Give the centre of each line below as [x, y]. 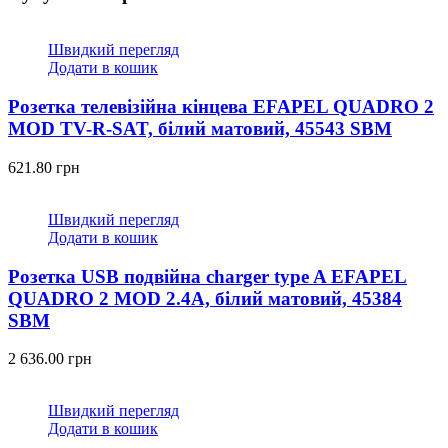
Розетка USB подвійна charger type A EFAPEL [207, 276]
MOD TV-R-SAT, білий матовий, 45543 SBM [200, 129]
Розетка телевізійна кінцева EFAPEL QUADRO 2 [221, 107]
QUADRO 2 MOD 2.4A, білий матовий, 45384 [205, 298]
